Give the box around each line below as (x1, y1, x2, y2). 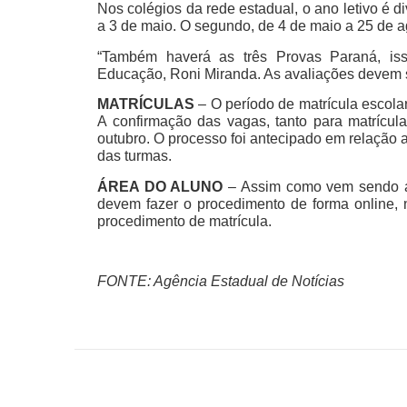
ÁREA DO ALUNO (97, 178, 229, 194)
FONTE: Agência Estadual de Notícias (97, 273, 344, 290)
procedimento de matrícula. (97, 213, 272, 229)
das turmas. (97, 148, 172, 164)
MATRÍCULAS (97, 96, 199, 113)
